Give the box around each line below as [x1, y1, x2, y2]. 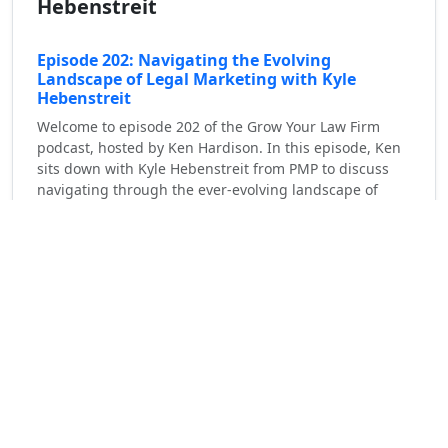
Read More [61, 244, 144, 267]
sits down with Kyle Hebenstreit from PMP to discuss [37, 159, 389, 179]
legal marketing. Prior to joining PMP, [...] [37, 201, 312, 221]
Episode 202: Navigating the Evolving [37, 49, 331, 72]
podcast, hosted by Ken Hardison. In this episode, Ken [37, 138, 401, 158]
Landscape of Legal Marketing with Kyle [37, 68, 356, 91]
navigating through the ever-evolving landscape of [37, 180, 378, 200]
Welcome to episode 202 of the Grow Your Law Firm [37, 117, 380, 137]
